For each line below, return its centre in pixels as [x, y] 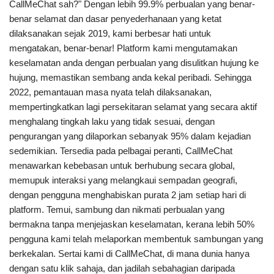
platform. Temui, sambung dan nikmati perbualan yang [117, 210]
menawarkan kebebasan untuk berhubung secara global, [122, 166]
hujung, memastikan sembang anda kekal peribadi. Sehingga [130, 78]
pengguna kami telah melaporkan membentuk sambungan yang [136, 239]
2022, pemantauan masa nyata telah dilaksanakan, [110, 92]
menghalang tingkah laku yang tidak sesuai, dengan [112, 122]
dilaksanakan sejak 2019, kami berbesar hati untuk [110, 34]
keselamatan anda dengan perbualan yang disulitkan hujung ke [134, 63]
